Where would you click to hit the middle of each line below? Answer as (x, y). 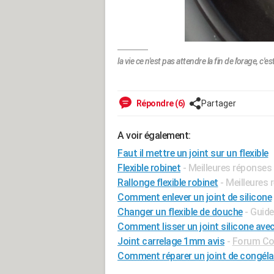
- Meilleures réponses (227, 168)
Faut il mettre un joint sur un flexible (193, 154)
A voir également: (154, 136)
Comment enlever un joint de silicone (194, 198)
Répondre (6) (160, 104)
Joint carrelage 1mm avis (171, 242)
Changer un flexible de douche (180, 212)
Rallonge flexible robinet (168, 183)
